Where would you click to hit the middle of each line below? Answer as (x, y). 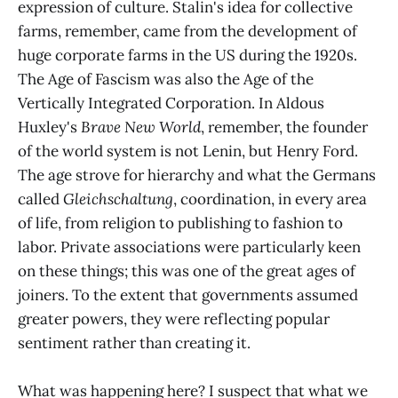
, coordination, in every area (270, 199)
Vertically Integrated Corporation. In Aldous (171, 103)
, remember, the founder (284, 127)
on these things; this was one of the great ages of (187, 271)
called (40, 199)
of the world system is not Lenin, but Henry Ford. (188, 151)
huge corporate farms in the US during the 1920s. (187, 55)
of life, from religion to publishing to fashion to (180, 223)
